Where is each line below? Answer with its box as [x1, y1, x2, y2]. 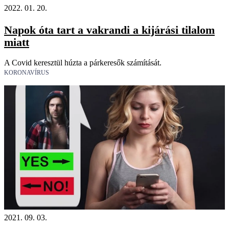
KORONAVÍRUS [4, 68, 49, 76]
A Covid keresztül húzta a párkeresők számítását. [4, 58, 162, 67]
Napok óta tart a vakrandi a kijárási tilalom [4, 23, 215, 36]
